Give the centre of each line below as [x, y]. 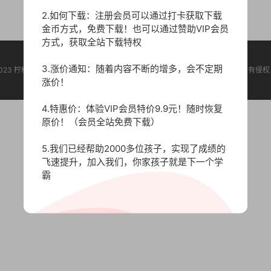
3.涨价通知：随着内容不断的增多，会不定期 [132, 68]
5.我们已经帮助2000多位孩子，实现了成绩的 [134, 148]
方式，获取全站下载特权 [92, 42]
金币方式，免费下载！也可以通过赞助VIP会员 [135, 28]
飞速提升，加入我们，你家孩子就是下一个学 [132, 162]
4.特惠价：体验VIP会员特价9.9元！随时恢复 [132, 108]
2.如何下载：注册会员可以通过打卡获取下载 [132, 15]
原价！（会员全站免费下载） [101, 122]
